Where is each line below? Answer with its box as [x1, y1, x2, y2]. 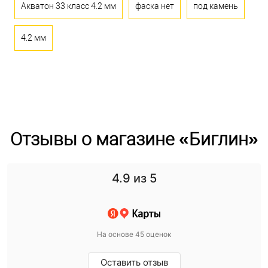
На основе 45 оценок [97, 230, 171, 239]
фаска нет [135, 1, 174, 11]
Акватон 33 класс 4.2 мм [21, 1, 116, 11]
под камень [193, 1, 238, 11]
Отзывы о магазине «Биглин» [10, 129, 258, 150]
